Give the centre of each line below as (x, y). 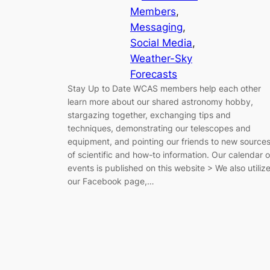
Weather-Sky (161, 58)
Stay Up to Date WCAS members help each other (164, 88)
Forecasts (154, 74)
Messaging (156, 27)
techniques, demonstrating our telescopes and (159, 128)
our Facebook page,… (111, 181)
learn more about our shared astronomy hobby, (160, 101)
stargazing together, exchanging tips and (149, 115)
